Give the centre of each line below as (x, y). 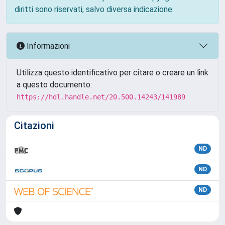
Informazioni (47, 46)
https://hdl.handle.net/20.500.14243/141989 (101, 97)
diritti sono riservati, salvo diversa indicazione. (94, 9)
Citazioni (34, 126)
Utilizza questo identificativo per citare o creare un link (113, 73)
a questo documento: (54, 85)
